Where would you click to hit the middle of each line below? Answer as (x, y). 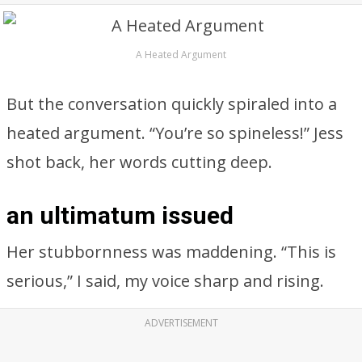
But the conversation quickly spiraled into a (172, 104)
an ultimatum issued (120, 215)
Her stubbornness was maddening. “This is (171, 252)
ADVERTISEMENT (181, 323)
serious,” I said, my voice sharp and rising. (165, 281)
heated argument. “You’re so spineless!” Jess (175, 133)
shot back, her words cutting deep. (139, 162)
